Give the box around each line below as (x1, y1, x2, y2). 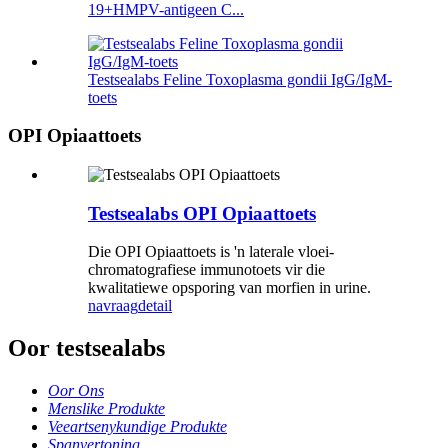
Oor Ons (48, 382, 104, 400)
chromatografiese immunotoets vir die (88, 261, 325, 279)
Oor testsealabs (8, 335, 165, 362)
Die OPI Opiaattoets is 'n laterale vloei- (88, 243, 334, 261)
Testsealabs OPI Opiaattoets (88, 202, 316, 224)
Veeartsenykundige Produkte (48, 418, 227, 436)
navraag (88, 297, 138, 315)
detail (138, 297, 172, 315)
